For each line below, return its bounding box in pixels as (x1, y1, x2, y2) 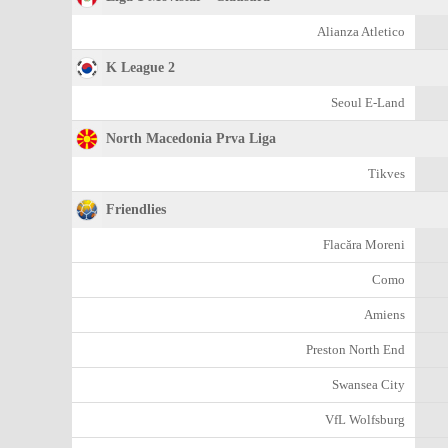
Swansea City (332, 377, 405, 392)
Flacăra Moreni (323, 237, 405, 252)
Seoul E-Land (331, 95, 405, 110)
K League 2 (106, 60, 175, 75)
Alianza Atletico (317, 24, 405, 39)
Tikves (368, 166, 405, 181)
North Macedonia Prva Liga (106, 131, 276, 146)
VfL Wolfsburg (325, 412, 405, 427)
